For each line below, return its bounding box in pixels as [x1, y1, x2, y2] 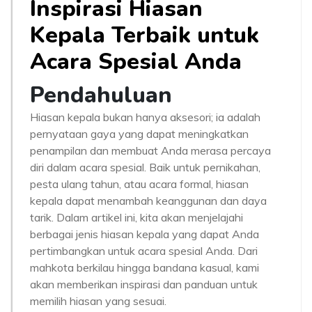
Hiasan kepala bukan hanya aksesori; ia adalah [30, 110, 260, 124]
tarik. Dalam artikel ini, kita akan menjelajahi [30, 210, 243, 224]
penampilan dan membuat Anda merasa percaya [30, 143, 271, 157]
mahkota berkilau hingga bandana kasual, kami [30, 260, 259, 274]
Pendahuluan [30, 80, 172, 110]
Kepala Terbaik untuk [30, 20, 259, 50]
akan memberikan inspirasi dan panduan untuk [30, 277, 258, 291]
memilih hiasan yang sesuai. [30, 294, 166, 308]
